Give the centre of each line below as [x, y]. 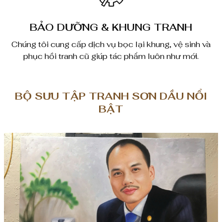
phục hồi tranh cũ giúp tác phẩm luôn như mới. [111, 56]
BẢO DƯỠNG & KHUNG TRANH [111, 28]
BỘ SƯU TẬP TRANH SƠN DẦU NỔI [111, 96]
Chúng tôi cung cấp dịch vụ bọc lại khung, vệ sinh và [111, 45]
